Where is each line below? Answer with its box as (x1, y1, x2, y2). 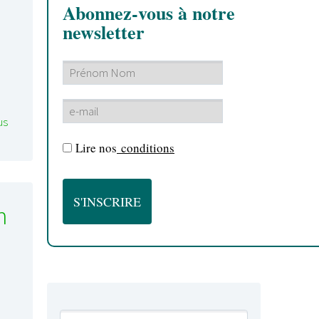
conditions (117, 139, 174, 156)
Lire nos (75, 139, 117, 156)
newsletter (63, 19, 145, 46)
